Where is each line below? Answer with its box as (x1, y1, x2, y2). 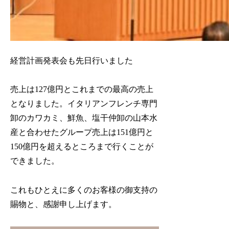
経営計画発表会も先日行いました (10, 56, 133, 65)
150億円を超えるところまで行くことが (10, 142, 154, 151)
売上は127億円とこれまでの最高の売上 (10, 85, 154, 94)
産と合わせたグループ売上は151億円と (10, 128, 154, 137)
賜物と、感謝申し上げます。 (10, 200, 117, 209)
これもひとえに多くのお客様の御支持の (10, 186, 158, 195)
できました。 (10, 156, 60, 166)
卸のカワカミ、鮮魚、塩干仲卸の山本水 (10, 113, 158, 123)
